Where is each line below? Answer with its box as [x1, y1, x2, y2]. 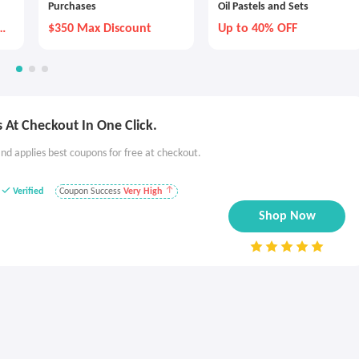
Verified [10, 187, 46, 196]
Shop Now [258, 210, 316, 224]
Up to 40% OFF [218, 22, 297, 35]
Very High [123, 187, 162, 196]
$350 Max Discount [48, 22, 151, 35]
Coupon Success [59, 187, 123, 196]
